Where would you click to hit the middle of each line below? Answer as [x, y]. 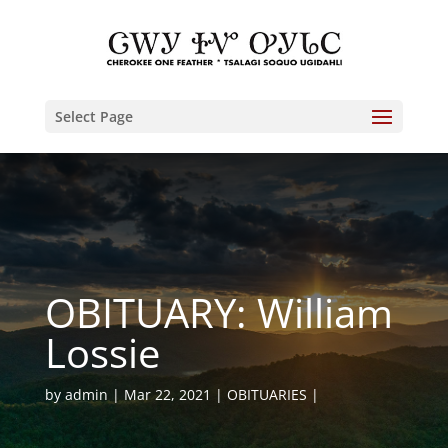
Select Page [93, 116]
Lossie [102, 352]
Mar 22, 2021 [167, 394]
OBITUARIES [266, 394]
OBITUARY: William [218, 312]
